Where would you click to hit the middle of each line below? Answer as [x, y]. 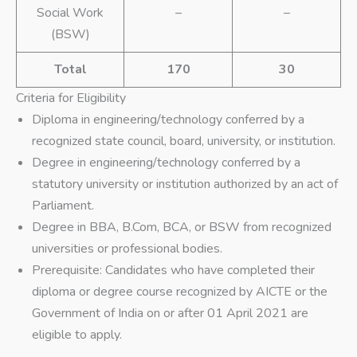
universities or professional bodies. [127, 249]
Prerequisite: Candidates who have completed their [173, 271]
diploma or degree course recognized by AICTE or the [180, 292]
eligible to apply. [77, 335]
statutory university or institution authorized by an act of [185, 184]
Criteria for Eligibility [71, 98]
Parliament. [63, 206]
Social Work [70, 13]
